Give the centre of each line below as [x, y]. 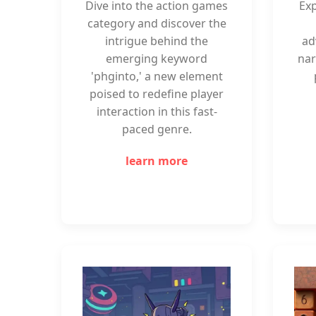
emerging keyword [157, 59]
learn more [157, 161]
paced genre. [157, 129]
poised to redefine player [157, 94]
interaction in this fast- [157, 111]
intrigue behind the [157, 41]
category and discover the [157, 23]
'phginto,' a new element [157, 76]
